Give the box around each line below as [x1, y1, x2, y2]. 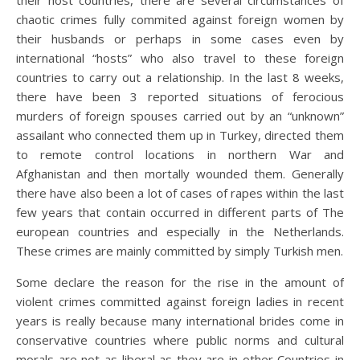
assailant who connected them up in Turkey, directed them [16, 127, 344, 143]
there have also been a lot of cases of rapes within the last [16, 185, 344, 201]
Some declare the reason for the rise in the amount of [16, 274, 344, 290]
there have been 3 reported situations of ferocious [16, 88, 344, 104]
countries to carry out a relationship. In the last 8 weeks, [16, 69, 344, 85]
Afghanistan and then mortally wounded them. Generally [16, 166, 344, 182]
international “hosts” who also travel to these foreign [16, 50, 344, 66]
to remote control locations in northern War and [16, 146, 344, 162]
